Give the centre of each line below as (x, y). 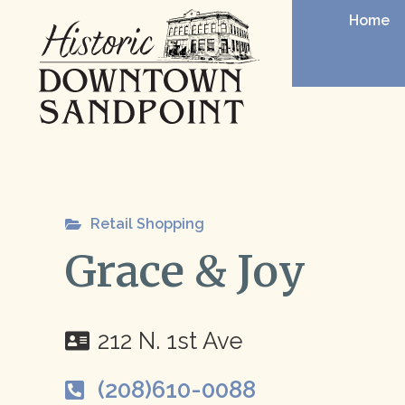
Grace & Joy (185, 271)
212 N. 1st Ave (170, 341)
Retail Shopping (147, 224)
